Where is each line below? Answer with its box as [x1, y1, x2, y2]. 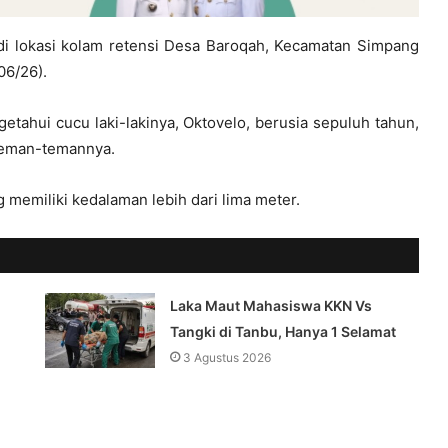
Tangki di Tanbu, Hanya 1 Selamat [170, 323, 397, 341]
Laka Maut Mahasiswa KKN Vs [170, 297, 373, 315]
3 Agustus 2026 [183, 350, 272, 366]
